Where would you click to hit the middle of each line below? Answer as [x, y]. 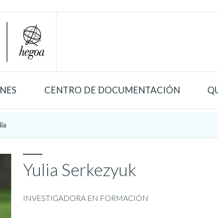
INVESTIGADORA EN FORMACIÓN [86, 198]
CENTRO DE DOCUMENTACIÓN [112, 90]
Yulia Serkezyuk [80, 169]
